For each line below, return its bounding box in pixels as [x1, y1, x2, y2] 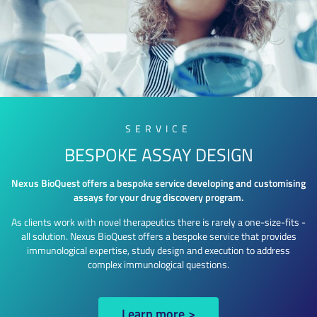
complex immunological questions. [88, 258, 229, 271]
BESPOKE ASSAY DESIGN [64, 142, 253, 166]
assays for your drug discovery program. [74, 190, 243, 204]
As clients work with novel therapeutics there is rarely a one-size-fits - [11, 215, 306, 229]
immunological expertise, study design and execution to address [27, 243, 290, 257]
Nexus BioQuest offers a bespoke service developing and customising [11, 176, 306, 190]
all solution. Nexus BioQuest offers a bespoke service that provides [21, 229, 296, 243]
